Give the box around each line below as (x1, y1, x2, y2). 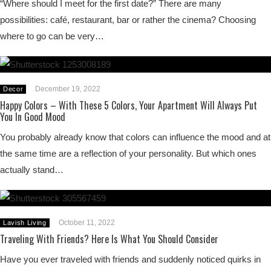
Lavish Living (3, 219, 47, 226)
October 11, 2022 (58, 218, 115, 227)
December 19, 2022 (35, 85, 101, 93)
